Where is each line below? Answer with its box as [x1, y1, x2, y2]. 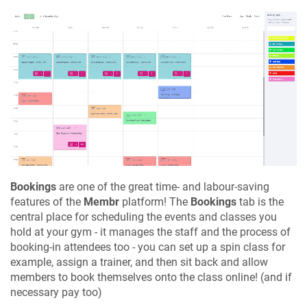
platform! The [119, 195, 191, 209]
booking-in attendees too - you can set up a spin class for [10, 241, 285, 254]
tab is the [236, 195, 284, 209]
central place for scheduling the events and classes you [10, 210, 277, 224]
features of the [10, 195, 84, 209]
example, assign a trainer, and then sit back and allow [10, 256, 268, 269]
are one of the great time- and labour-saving [56, 180, 269, 194]
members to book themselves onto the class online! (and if [10, 271, 292, 284]
